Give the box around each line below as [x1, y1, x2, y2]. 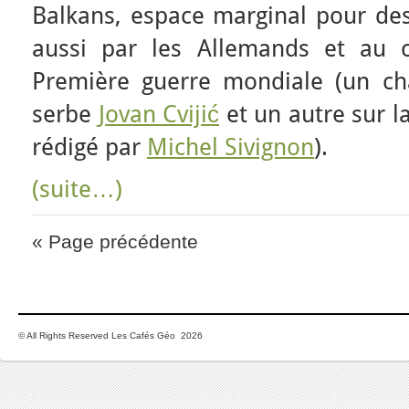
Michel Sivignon [147, 133, 314, 161]
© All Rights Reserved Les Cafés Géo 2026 [18, 330, 203, 341]
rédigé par [32, 133, 147, 161]
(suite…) [32, 175, 122, 203]
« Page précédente [32, 231, 198, 252]
